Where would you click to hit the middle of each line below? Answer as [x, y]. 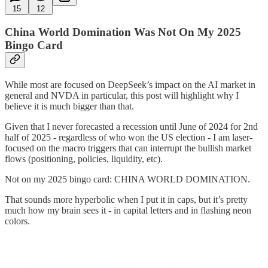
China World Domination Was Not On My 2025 [123, 32]
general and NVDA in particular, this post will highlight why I [122, 95]
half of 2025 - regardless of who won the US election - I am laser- [129, 137]
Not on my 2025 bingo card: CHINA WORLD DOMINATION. [127, 179]
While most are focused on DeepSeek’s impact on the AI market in [130, 84]
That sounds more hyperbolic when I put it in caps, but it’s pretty [126, 199]
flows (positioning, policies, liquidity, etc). [84, 159]
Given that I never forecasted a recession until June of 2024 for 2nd [131, 126]
